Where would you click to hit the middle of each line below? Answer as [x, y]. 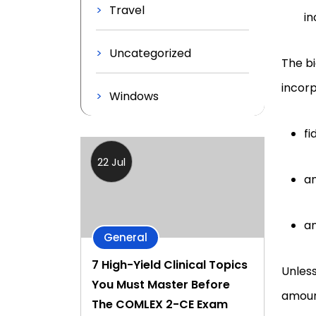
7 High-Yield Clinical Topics [170, 265]
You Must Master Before [161, 285]
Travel [127, 10]
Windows [134, 96]
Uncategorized [150, 53]
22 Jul [111, 162]
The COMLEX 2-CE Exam [160, 305]
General [126, 238]
